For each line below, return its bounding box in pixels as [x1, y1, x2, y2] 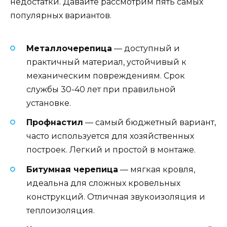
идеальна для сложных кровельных [26, 178, 180, 188]
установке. [26, 98, 71, 108]
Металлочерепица [26, 44, 112, 54]
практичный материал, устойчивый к [26, 57, 186, 67]
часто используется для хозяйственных [26, 131, 194, 141]
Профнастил [26, 118, 83, 128]
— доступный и [112, 44, 180, 54]
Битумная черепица [26, 164, 118, 174]
